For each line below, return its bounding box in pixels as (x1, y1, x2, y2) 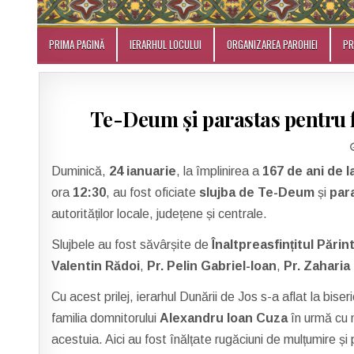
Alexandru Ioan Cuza (160, 311, 288, 325)
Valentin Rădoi (51, 259, 141, 273)
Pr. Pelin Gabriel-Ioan (147, 259, 277, 273)
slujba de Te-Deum (199, 186, 315, 199)
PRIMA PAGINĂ (49, 36, 104, 52)
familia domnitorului (51, 311, 160, 325)
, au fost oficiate (106, 186, 200, 199)
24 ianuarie (109, 164, 177, 178)
